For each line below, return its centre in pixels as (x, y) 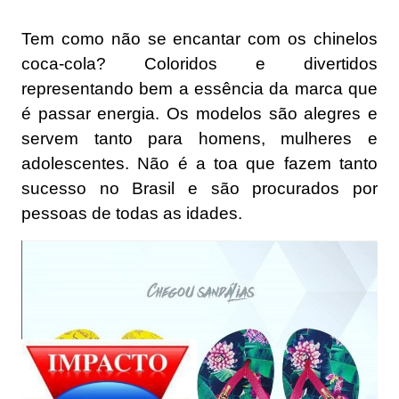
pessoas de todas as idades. (132, 214)
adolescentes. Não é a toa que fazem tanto (199, 164)
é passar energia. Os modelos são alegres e (199, 114)
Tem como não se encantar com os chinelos (199, 39)
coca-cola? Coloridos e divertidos (199, 64)
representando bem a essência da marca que (199, 89)
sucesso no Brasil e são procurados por (199, 189)
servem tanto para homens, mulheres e (199, 139)
